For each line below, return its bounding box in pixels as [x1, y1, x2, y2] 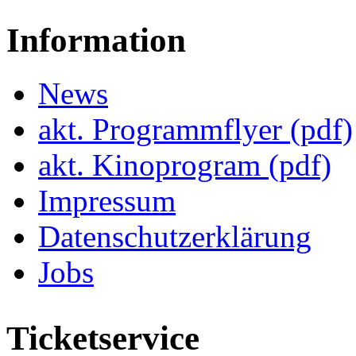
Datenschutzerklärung [38, 219, 311, 254]
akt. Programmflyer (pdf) [38, 112, 353, 147]
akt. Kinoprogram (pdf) [38, 148, 331, 183]
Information [6, 21, 186, 60]
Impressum [38, 184, 176, 219]
